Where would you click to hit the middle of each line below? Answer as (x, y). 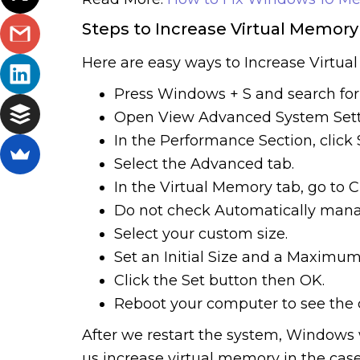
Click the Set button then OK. (219, 280)
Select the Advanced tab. (204, 164)
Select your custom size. (201, 233)
